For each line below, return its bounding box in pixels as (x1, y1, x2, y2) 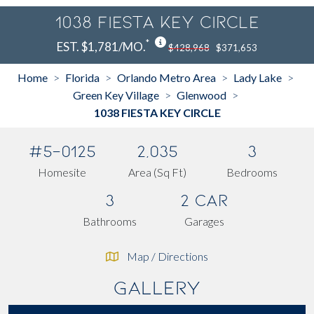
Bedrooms (226, 165, 278, 179)
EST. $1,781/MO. (57, 39, 146, 54)
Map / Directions (127, 249, 208, 263)
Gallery (114, 276, 200, 299)
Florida (65, 70, 100, 84)
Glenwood (177, 88, 226, 102)
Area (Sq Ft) (128, 165, 186, 179)
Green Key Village (73, 88, 159, 102)
